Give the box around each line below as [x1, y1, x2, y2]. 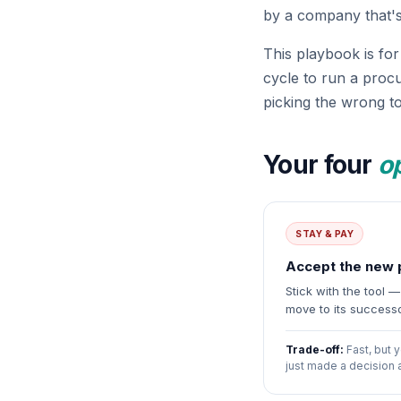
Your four [263, 149, 378, 180]
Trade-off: [286, 343, 344, 356]
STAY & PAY [295, 228, 354, 239]
